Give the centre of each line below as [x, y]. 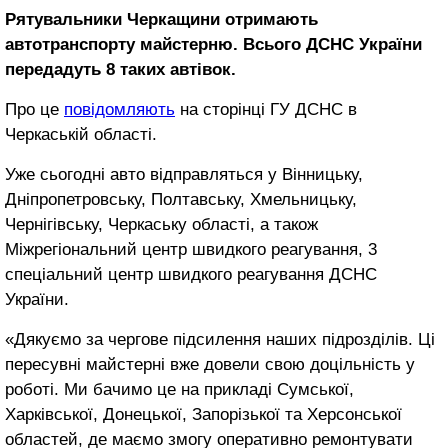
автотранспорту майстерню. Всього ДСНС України [213, 44]
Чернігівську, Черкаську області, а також [161, 224]
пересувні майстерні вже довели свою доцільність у [210, 364]
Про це [34, 109]
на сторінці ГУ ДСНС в [266, 109]
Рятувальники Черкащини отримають [161, 19]
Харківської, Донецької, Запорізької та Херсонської [203, 414]
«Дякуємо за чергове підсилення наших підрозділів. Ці [220, 339]
